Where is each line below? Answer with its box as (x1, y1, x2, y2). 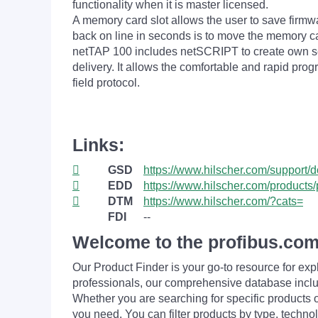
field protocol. (72, 77, 140, 89)
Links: (72, 135, 124, 155)
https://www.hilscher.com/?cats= (143, 195, 303, 207)
